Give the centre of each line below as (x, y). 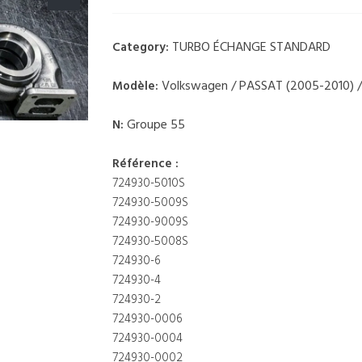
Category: (142, 48)
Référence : (145, 164)
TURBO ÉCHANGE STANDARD (251, 48)
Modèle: (137, 86)
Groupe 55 (156, 125)
